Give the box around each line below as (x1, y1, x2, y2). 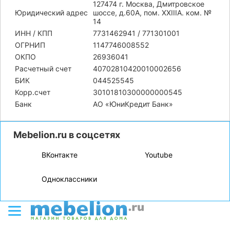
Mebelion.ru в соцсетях (13, 129, 120, 140)
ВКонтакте (42, 150, 78, 159)
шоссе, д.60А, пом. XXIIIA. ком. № (93, 8, 212, 17)
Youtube (144, 150, 172, 159)
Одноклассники (42, 175, 97, 183)
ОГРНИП (15, 41, 45, 49)
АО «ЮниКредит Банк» (93, 100, 173, 108)
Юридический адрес (15, 8, 88, 17)
